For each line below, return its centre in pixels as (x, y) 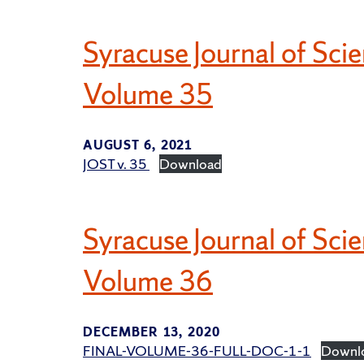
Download (191, 164)
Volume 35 (148, 95)
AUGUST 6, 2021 (138, 145)
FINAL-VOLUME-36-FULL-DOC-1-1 (197, 350)
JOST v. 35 (116, 164)
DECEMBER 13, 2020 (152, 331)
